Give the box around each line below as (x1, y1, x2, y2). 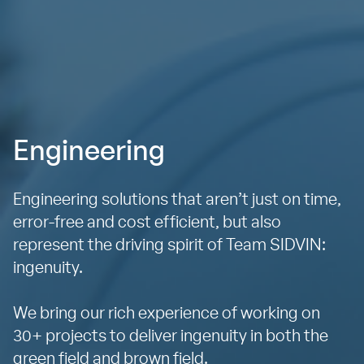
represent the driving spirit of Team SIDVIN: (13, 236, 326, 253)
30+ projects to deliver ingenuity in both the (13, 327, 328, 344)
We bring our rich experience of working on (13, 305, 320, 322)
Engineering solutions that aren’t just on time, (13, 191, 341, 208)
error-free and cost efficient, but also (13, 214, 281, 231)
